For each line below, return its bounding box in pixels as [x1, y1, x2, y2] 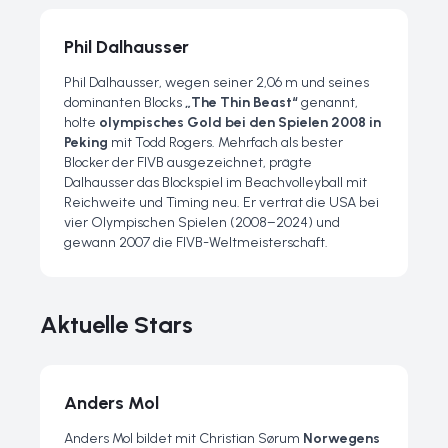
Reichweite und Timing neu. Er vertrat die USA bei [64, 194, 379, 211]
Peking [64, 134, 108, 151]
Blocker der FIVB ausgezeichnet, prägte [64, 154, 312, 171]
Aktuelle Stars [40, 310, 193, 339]
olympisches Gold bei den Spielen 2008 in [99, 114, 381, 131]
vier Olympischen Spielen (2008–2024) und [64, 214, 340, 231]
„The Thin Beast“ [185, 94, 298, 111]
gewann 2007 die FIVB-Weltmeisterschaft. [64, 234, 328, 251]
